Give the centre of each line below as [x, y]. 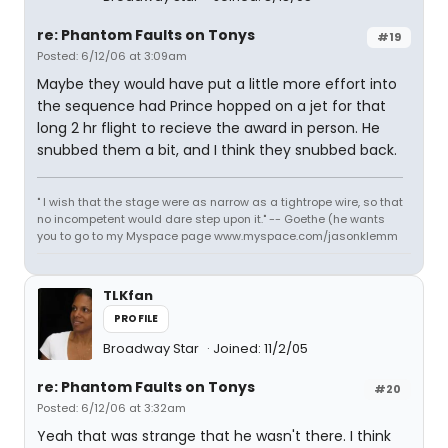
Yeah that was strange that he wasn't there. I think [214, 436]
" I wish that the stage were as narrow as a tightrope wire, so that [220, 202]
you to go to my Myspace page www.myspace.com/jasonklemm [217, 236]
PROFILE [136, 318]
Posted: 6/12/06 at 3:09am [112, 56]
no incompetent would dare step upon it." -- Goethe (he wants [211, 219]
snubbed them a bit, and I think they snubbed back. [217, 150]
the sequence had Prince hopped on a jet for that [211, 106]
